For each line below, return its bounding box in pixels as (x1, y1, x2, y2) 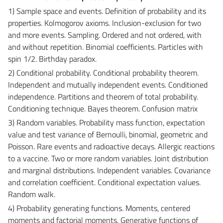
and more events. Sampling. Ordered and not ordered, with (8, 28, 202, 41)
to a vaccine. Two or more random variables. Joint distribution (8, 152, 209, 164)
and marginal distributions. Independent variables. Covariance (8, 164, 211, 176)
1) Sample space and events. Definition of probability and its (8, 4, 206, 17)
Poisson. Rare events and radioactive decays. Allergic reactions (8, 140, 215, 152)
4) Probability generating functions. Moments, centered (8, 202, 190, 214)
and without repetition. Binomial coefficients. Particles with (8, 40, 203, 53)
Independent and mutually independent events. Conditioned (8, 78, 208, 91)
